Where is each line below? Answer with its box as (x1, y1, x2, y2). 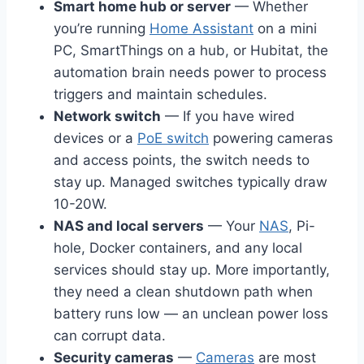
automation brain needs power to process (54, 64, 327, 81)
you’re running (54, 20, 149, 37)
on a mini (253, 20, 317, 37)
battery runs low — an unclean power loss (54, 305, 328, 323)
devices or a (54, 130, 137, 147)
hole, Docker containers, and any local (54, 240, 302, 257)
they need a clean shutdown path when (54, 284, 313, 301)
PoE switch (137, 130, 209, 147)
